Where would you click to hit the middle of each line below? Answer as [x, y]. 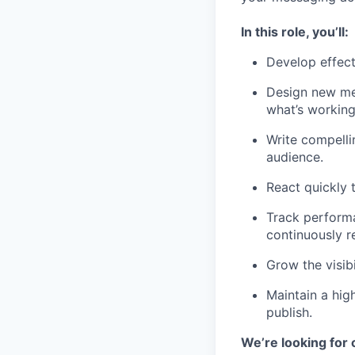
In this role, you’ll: [295, 32]
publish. [289, 312]
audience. [295, 157]
